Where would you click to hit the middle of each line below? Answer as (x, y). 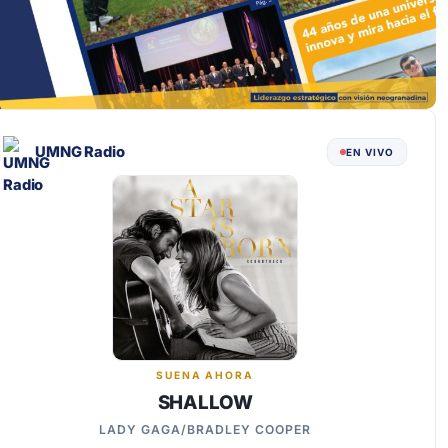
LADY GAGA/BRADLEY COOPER (205, 430)
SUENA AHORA (205, 375)
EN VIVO (370, 152)
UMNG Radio (80, 152)
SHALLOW (205, 403)
